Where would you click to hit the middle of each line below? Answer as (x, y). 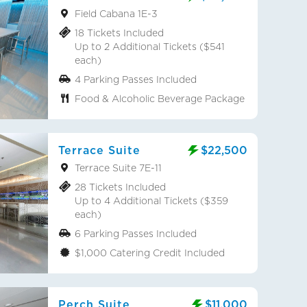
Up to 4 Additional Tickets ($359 (151, 201)
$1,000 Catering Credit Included (150, 253)
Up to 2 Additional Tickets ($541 (150, 47)
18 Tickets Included (119, 33)
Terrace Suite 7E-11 (118, 168)
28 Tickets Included (120, 187)
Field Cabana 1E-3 (116, 14)
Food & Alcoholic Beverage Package (160, 99)
